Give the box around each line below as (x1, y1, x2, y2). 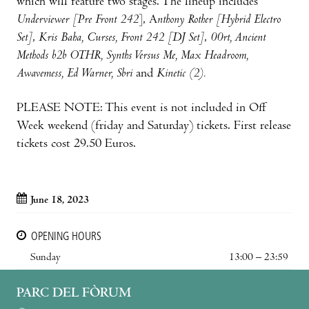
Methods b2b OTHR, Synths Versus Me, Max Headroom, (17, 49, 248, 63)
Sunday (30, 252, 61, 263)
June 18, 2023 (30, 195, 89, 206)
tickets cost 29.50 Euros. (17, 137, 136, 151)
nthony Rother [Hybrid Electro (157, 13, 281, 27)
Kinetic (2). (157, 67, 206, 81)
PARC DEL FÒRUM (17, 286, 131, 301)
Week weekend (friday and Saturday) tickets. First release (17, 119, 291, 133)
